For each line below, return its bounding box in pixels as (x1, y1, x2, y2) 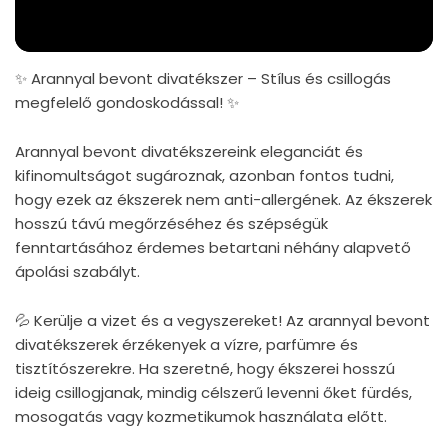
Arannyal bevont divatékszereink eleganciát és (15, 140, 363, 162)
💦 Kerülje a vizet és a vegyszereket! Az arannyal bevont (15, 309, 430, 331)
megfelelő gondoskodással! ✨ (15, 91, 239, 113)
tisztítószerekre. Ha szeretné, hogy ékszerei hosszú (15, 357, 395, 379)
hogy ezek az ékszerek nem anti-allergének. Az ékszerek (15, 188, 432, 210)
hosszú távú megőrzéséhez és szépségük (15, 212, 328, 234)
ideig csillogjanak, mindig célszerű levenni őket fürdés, (15, 381, 412, 403)
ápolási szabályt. (15, 260, 140, 282)
